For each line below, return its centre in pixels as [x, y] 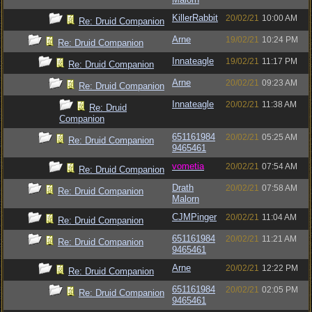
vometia [188, 166]
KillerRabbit [195, 18]
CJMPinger [194, 217]
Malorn [186, 199]
